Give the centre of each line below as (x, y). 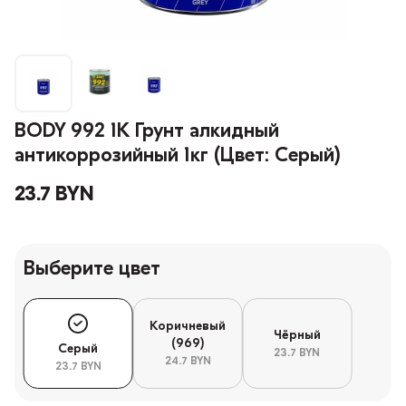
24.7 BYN (188, 362)
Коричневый (188, 327)
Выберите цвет (92, 270)
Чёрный (297, 335)
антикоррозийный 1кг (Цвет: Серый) (178, 157)
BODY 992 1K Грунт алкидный (147, 132)
